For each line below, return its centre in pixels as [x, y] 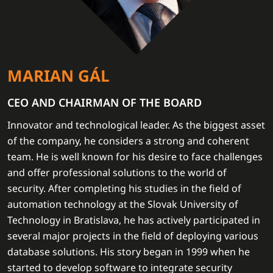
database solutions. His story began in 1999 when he [129, 252]
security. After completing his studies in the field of [124, 188]
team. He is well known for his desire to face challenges [135, 157]
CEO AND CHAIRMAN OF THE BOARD [105, 102]
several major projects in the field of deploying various [133, 236]
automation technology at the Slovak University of [123, 204]
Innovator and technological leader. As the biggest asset [136, 125]
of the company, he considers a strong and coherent [128, 141]
